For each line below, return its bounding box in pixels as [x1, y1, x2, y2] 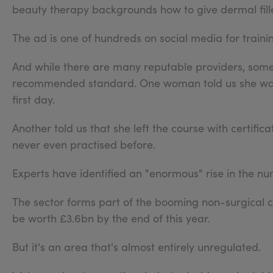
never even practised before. [12, 136, 155, 152]
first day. [12, 91, 55, 107]
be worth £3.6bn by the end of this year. [12, 210, 210, 225]
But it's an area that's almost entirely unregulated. [12, 239, 261, 254]
